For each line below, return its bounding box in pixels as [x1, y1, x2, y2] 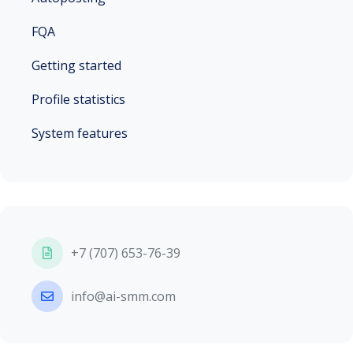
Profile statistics [32, 91, 125, 108]
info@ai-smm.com [71, 288, 176, 305]
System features [32, 124, 128, 142]
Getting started [32, 57, 121, 74]
